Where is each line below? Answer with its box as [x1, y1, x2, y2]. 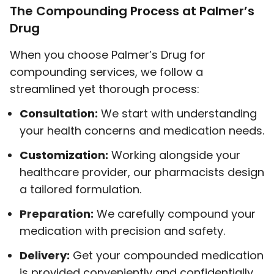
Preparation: [20, 206, 94, 221]
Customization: [20, 147, 108, 163]
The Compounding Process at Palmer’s [10, 2, 254, 20]
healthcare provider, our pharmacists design [20, 165, 264, 180]
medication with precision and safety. [20, 223, 225, 239]
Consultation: [20, 106, 98, 121]
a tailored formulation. [20, 182, 141, 197]
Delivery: [20, 248, 70, 263]
